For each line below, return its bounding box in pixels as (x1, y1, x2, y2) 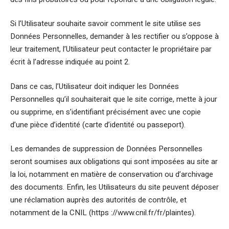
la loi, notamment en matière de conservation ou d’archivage (10, 169, 213, 180)
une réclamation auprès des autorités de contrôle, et (10, 194, 187, 205)
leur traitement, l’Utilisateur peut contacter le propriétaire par (10, 43, 212, 55)
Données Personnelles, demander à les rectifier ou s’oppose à (10, 31, 219, 42)
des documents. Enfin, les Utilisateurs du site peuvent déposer (10, 181, 219, 193)
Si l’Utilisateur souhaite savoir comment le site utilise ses (10, 18, 201, 29)
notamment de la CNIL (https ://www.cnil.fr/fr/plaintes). (10, 207, 196, 218)
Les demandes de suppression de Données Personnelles (10, 143, 202, 154)
